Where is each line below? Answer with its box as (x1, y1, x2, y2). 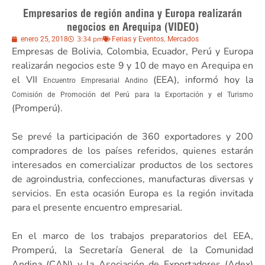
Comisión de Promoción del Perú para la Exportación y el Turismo (12, 90, 253, 99)
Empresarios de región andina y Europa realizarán (23, 6, 242, 20)
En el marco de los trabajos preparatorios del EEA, (12, 229, 253, 243)
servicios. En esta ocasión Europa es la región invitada (12, 186, 253, 200)
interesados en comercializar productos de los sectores (12, 158, 253, 172)
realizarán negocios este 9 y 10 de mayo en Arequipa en (12, 59, 253, 72)
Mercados (167, 34, 199, 43)
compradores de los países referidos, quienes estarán (12, 144, 253, 157)
